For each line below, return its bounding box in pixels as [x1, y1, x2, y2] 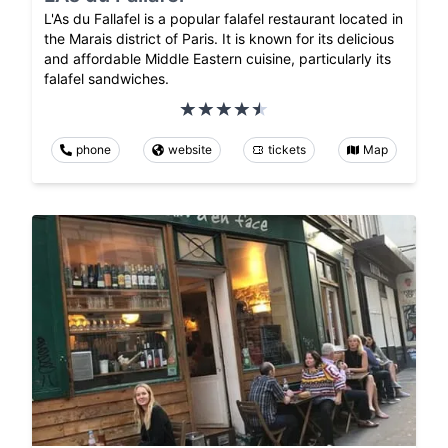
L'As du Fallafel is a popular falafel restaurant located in [44, 10, 403, 28]
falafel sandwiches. [44, 70, 169, 88]
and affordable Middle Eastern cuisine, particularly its [44, 50, 391, 68]
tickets [268, 142, 307, 158]
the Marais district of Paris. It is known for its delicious [44, 30, 394, 48]
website [167, 142, 212, 158]
